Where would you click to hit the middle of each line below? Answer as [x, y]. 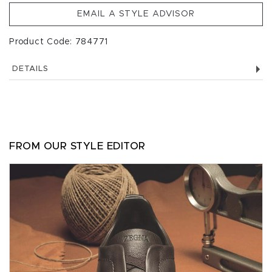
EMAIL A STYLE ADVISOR [136, 14]
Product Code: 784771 [59, 42]
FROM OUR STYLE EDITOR [77, 146]
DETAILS [30, 69]
